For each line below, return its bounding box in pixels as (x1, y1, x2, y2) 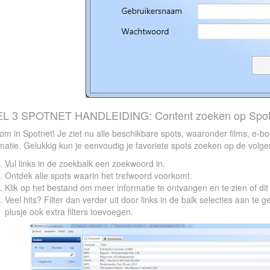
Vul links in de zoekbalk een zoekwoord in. (4, 157, 165, 169)
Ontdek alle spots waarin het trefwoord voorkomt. (4, 169, 192, 181)
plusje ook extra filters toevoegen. (4, 206, 133, 218)
